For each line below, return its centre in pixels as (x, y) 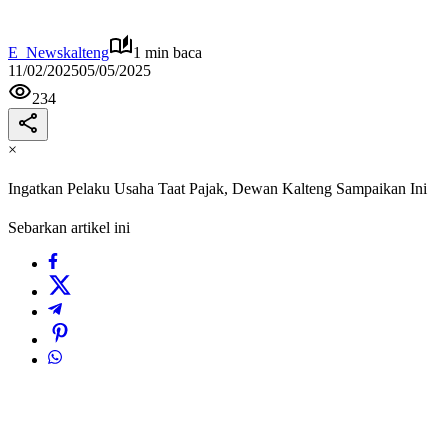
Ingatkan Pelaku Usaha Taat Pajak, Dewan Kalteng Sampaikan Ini (217, 189)
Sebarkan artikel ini (69, 228)
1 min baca (167, 52)
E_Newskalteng (58, 52)
